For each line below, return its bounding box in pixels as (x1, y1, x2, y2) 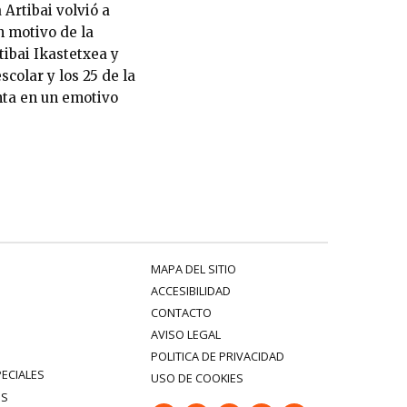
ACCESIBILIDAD (150, 282, 231, 299)
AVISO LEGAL (150, 325, 221, 342)
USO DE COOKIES (150, 369, 243, 386)
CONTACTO (150, 303, 212, 321)
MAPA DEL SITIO (150, 260, 236, 277)
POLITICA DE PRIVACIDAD (150, 347, 284, 364)
